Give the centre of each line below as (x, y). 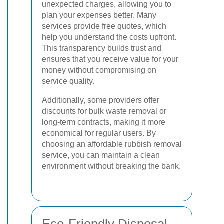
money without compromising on (99, 70)
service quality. (68, 81)
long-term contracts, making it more (104, 122)
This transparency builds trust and (102, 48)
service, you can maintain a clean (101, 155)
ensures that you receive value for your (110, 59)
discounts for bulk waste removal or (104, 111)
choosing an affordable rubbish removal (112, 144)
